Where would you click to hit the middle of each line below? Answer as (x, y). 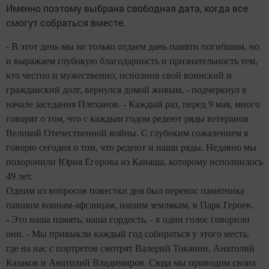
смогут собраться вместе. (66, 23)
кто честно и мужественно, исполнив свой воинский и (119, 75)
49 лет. (20, 176)
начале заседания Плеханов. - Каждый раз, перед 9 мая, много (133, 104)
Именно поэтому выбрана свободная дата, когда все (127, 8)
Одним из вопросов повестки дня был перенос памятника (125, 191)
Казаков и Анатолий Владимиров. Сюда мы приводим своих (131, 263)
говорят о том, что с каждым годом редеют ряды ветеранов (127, 119)
